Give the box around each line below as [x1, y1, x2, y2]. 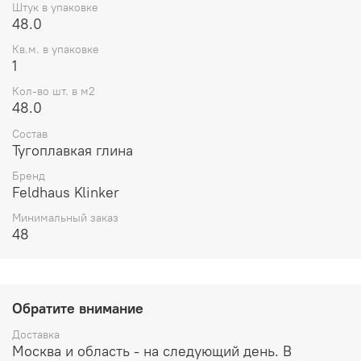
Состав [12, 126, 48, 141]
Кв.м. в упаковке [12, 42, 99, 57]
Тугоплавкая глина [12, 140, 133, 160]
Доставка [12, 327, 60, 342]
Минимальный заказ [12, 210, 118, 225]
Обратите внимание [12, 299, 143, 318]
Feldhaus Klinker [12, 182, 119, 201]
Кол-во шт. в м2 [12, 84, 95, 99]
